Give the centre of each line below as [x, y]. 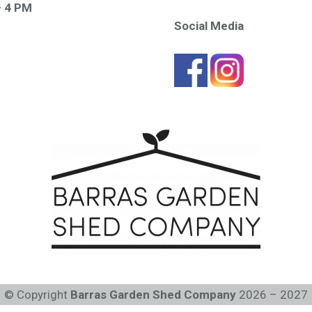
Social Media [209, 25]
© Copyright [37, 295]
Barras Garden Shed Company [153, 295]
